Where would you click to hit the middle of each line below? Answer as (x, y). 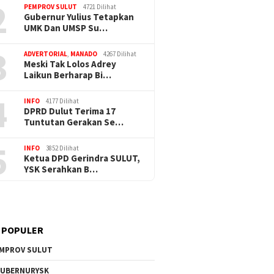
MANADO (84, 54)
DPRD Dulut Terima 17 (70, 111)
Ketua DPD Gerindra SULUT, (82, 158)
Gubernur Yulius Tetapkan (79, 17)
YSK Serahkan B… (61, 169)
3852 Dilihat (63, 148)
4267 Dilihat (120, 54)
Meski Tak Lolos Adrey (70, 64)
